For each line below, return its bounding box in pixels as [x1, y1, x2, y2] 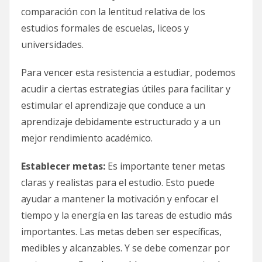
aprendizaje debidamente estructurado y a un [21, 115, 220, 128]
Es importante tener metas [105, 159, 225, 173]
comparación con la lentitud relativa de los [21, 5, 205, 18]
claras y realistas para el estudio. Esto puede [21, 175, 215, 189]
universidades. [21, 37, 84, 51]
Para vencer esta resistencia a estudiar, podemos [21, 65, 236, 79]
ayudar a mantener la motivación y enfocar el [21, 192, 218, 205]
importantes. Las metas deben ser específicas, [21, 225, 222, 238]
